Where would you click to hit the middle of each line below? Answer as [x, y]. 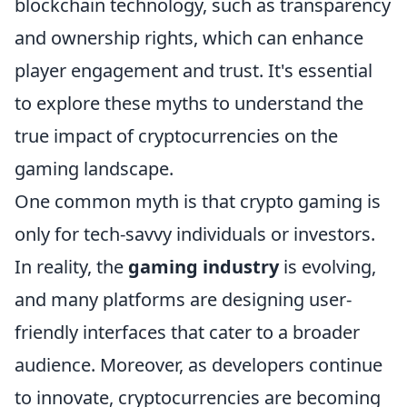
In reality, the [71, 267]
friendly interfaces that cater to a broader [187, 333]
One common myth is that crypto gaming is [198, 202]
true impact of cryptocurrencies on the [176, 136]
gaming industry [203, 267]
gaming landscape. [94, 169]
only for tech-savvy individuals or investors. [195, 234]
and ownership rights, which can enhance [189, 38]
